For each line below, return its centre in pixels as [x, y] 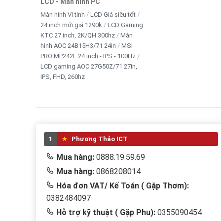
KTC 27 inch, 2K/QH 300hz [78, 35]
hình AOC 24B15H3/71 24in [78, 45]
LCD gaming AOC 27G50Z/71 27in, [89, 66]
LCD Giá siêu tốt [113, 14]
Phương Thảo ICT [99, 139]
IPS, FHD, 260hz [63, 76]
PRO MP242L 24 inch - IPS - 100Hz [88, 56]
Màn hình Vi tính [63, 14]
